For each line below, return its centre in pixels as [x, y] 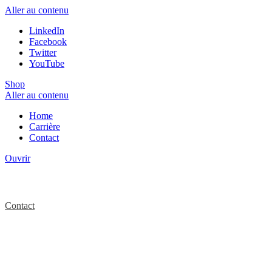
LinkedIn [47, 31]
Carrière [45, 127]
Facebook [48, 42]
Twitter [43, 53]
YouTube [47, 63]
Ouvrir [18, 158]
